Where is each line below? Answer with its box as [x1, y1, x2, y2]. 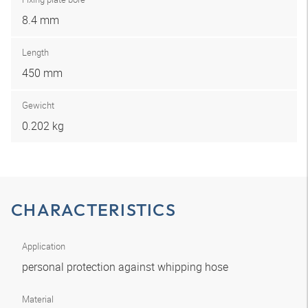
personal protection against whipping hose [22, 259, 231, 274]
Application [22, 240, 65, 252]
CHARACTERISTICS [11, 199, 176, 221]
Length [22, 46, 49, 58]
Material [22, 293, 54, 305]
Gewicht [22, 99, 54, 111]
